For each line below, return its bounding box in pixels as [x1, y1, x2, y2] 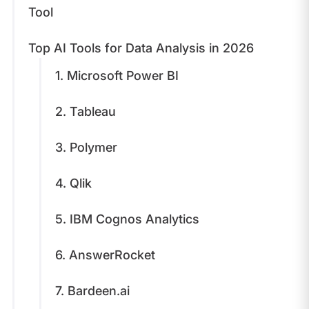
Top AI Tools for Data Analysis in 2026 [28, 40, 254, 55]
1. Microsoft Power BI [54, 68, 182, 83]
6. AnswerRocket [54, 247, 159, 262]
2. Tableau [54, 103, 119, 119]
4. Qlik [54, 175, 95, 190]
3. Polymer [54, 139, 121, 154]
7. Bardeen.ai [54, 283, 133, 298]
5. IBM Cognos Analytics [54, 211, 203, 226]
